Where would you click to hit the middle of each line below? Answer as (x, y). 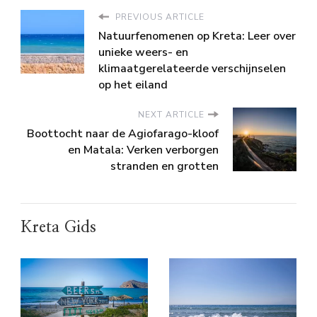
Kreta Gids (58, 227)
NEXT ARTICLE (171, 114)
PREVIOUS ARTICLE (158, 17)
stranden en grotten (165, 166)
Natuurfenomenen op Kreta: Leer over (197, 36)
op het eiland (133, 85)
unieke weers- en (143, 52)
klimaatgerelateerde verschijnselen (192, 68)
